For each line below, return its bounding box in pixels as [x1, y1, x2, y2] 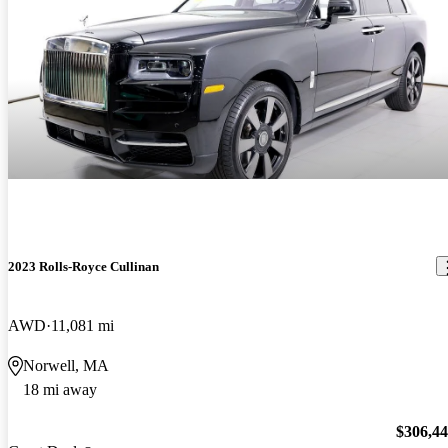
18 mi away [23, 380, 97, 398]
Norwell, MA [23, 356, 109, 374]
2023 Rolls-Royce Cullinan [8, 258, 159, 274]
